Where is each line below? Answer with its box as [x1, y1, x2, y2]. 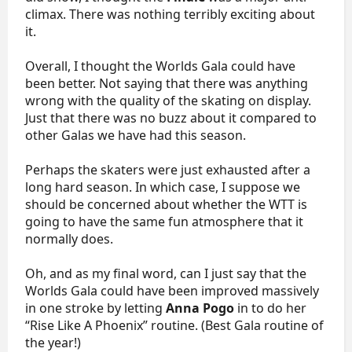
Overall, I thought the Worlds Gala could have [25, 57, 295, 75]
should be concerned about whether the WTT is [25, 196, 307, 213]
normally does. [25, 230, 113, 247]
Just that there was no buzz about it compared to [25, 109, 317, 126]
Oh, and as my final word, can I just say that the [25, 265, 306, 282]
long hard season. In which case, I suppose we [25, 178, 300, 196]
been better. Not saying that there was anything [25, 75, 308, 92]
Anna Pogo [166, 299, 234, 317]
